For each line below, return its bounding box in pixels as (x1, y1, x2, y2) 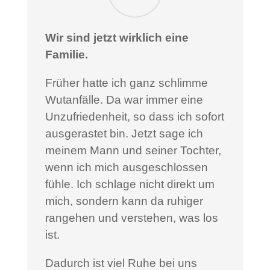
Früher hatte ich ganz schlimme (45, 77, 208, 90)
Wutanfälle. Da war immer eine (45, 93, 203, 107)
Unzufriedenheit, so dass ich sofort (45, 110, 224, 124)
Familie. (45, 48, 88, 61)
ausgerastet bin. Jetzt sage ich (45, 127, 203, 140)
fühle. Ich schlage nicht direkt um (45, 178, 215, 191)
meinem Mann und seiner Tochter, (45, 144, 221, 157)
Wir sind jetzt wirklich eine (45, 31, 189, 45)
